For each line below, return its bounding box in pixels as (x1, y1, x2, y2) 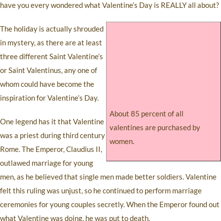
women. (110, 137, 134, 146)
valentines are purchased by (110, 123, 200, 132)
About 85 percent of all (110, 109, 184, 118)
